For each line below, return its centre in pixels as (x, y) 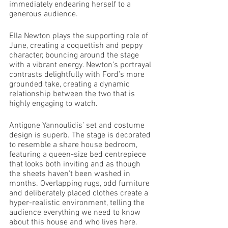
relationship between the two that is (73, 94)
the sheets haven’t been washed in (71, 174)
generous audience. (45, 14)
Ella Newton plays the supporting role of (80, 36)
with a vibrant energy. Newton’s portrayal (81, 65)
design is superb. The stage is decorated (81, 135)
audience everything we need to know (76, 213)
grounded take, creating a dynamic (70, 84)
